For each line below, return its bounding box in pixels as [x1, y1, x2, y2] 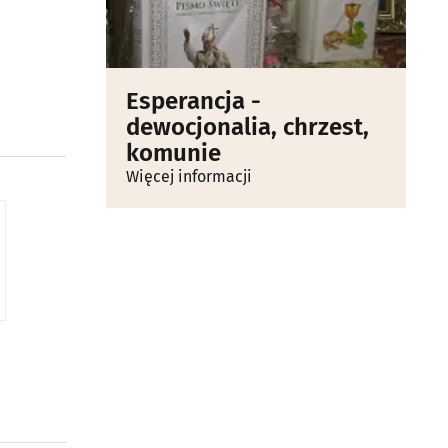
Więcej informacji [126, 167, 252, 186]
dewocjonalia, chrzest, [126, 113, 369, 141]
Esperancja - [126, 87, 261, 115]
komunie [126, 139, 221, 167]
